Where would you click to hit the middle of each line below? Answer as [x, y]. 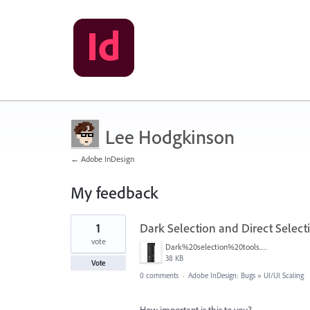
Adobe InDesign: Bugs [222, 275]
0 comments [159, 275]
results [83, 229]
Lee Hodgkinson [170, 137]
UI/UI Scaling [284, 275]
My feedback [114, 192]
